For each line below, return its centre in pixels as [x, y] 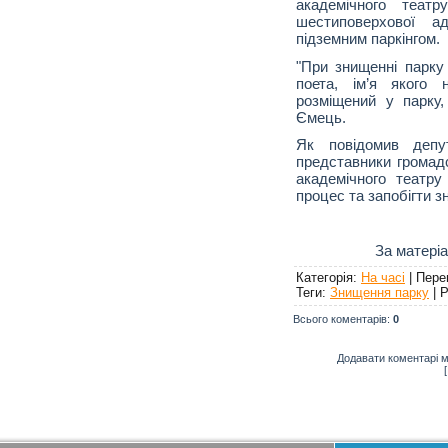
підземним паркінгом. [368, 38]
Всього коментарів [340, 318]
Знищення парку [379, 292]
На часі [383, 277]
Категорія [324, 277]
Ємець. [321, 117]
